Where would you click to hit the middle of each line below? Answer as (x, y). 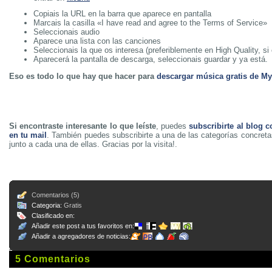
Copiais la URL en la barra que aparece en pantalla (122, 14)
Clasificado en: (53, 216)
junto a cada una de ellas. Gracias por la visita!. (93, 144)
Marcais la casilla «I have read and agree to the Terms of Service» (150, 23)
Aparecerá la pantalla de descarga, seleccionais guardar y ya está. (151, 59)
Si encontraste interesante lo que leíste (83, 126)
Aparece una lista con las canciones (97, 41)
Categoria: (48, 205)
